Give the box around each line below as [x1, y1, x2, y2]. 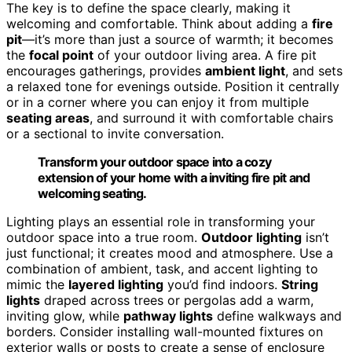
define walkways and [213, 307, 342, 324]
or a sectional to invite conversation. [6, 125, 224, 141]
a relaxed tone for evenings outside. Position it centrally [6, 78, 339, 94]
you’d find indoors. [163, 276, 281, 292]
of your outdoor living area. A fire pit [93, 46, 317, 63]
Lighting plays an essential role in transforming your [6, 213, 315, 229]
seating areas [6, 109, 90, 126]
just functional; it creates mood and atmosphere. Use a [6, 244, 333, 261]
